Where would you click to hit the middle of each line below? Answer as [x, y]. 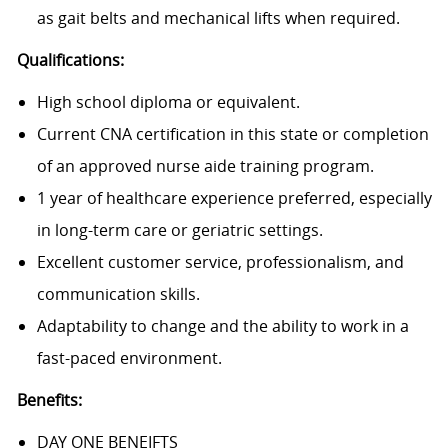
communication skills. [118, 294]
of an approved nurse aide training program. [205, 166]
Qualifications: [70, 60]
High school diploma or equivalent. [168, 102]
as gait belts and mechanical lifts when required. [218, 18]
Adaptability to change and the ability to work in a [222, 326]
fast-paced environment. [129, 358]
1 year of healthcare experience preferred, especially [234, 198]
